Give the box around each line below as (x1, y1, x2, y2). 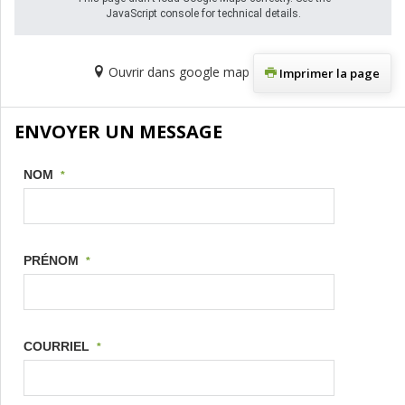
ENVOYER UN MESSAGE (14, 119, 222, 145)
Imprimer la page (277, 65, 380, 82)
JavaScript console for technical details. (105, 7, 301, 21)
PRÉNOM (24, 253, 79, 268)
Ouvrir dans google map (105, 63, 253, 81)
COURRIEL (24, 339, 89, 354)
